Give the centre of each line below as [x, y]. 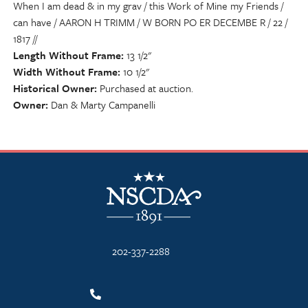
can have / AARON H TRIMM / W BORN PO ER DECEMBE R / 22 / [150, 22]
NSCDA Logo [135, 171]
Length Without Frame [67, 55]
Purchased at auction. [146, 88]
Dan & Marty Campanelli [103, 104]
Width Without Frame [65, 71]
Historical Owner [54, 88]
